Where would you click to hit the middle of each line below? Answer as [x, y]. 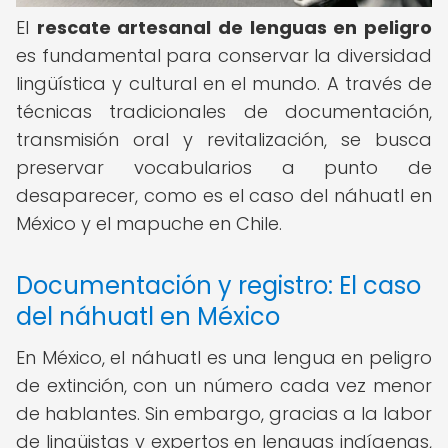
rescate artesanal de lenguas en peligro [234, 27]
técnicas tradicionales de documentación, [224, 111]
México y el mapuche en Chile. [149, 223]
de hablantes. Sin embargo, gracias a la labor [224, 413]
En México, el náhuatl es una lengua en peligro [224, 357]
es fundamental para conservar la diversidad [224, 55]
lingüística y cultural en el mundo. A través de [224, 83]
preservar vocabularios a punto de [224, 167]
